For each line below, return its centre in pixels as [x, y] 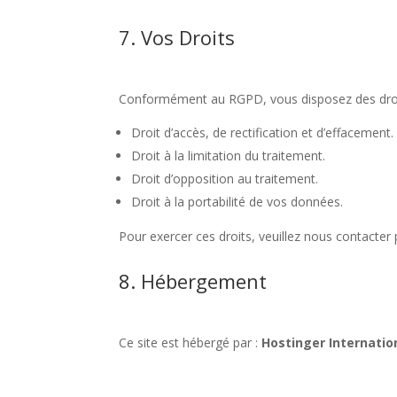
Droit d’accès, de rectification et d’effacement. [263, 132]
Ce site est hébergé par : [191, 342]
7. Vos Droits [177, 37]
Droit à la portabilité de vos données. [237, 201]
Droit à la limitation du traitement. [229, 155]
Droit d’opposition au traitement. [225, 178]
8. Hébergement [193, 280]
